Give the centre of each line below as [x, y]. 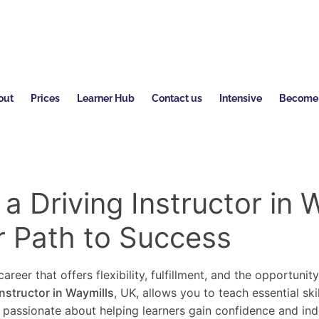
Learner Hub [105, 99]
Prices [45, 99]
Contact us [177, 99]
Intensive [240, 99]
